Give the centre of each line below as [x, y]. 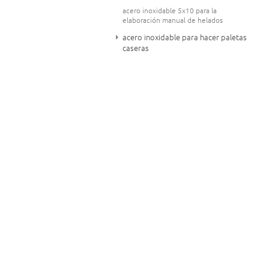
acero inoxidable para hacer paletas [185, 37]
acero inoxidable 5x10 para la [170, 11]
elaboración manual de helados [173, 20]
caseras [136, 48]
